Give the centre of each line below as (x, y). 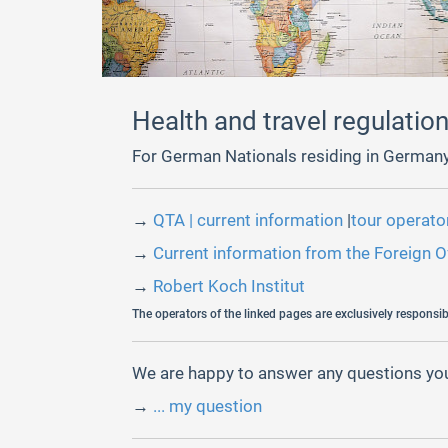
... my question (207, 406)
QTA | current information (250, 220)
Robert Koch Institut (229, 286)
